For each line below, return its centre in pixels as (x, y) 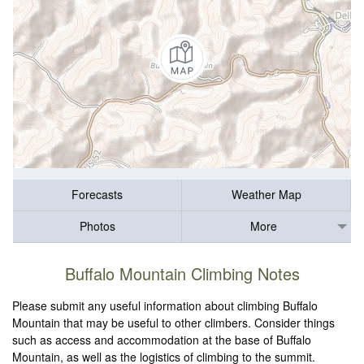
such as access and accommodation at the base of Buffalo (162, 340)
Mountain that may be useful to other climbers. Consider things (174, 323)
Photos (97, 226)
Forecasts (97, 195)
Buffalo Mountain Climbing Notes (182, 274)
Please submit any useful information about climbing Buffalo (165, 306)
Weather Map (266, 195)
